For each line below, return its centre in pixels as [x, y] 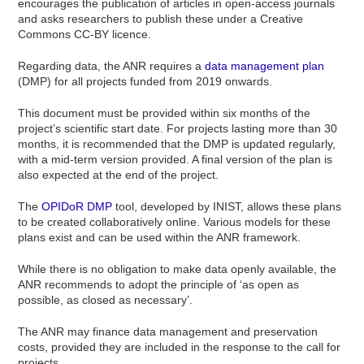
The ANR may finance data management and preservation [168, 331]
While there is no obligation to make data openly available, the [178, 269]
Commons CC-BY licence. [85, 34]
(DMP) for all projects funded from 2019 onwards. [145, 81]
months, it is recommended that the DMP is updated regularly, [177, 144]
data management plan [265, 66]
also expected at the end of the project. [119, 175]
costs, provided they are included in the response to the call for [180, 347]
